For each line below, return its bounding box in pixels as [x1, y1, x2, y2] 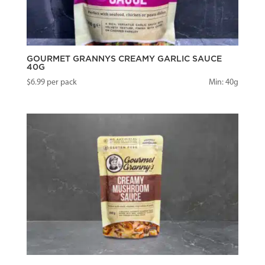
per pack [44, 78, 77, 88]
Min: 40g [209, 78, 239, 88]
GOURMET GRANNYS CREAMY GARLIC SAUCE [26, 55, 222, 64]
